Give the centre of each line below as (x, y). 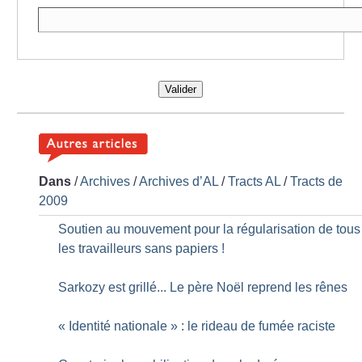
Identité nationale (118, 326)
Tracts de (317, 182)
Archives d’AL (179, 182)
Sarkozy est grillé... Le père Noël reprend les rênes (203, 288)
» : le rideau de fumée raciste (253, 326)
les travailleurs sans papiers (139, 249)
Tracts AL (255, 182)
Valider (180, 90)
